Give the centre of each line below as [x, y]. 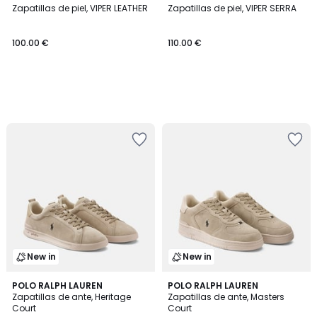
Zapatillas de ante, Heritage [71, 297]
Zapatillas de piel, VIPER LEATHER [80, 8]
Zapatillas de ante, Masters [226, 297]
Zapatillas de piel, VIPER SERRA [232, 8]
